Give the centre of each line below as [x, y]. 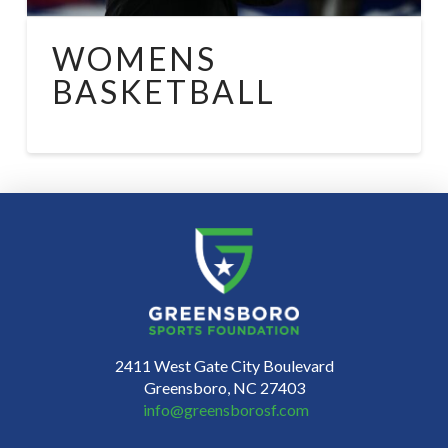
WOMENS [134, 58]
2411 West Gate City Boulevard [224, 365]
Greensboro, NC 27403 [224, 387]
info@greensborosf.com [225, 409]
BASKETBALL [164, 91]
